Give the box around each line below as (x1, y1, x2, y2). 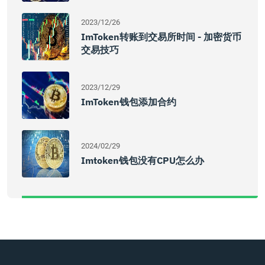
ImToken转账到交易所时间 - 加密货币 (81, 31, 241, 43)
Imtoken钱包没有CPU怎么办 (81, 154, 204, 166)
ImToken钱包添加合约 (81, 96, 176, 108)
